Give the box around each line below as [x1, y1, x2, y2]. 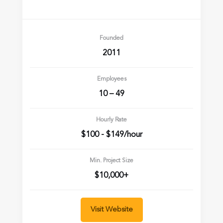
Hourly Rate [96, 117, 127, 123]
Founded [100, 35, 123, 42]
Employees [97, 76, 126, 83]
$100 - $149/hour [81, 131, 142, 139]
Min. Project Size [90, 158, 133, 164]
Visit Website [90, 206, 133, 214]
